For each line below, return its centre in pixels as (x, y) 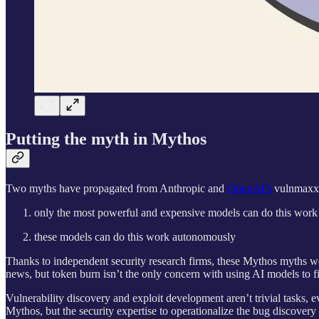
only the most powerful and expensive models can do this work (176, 213)
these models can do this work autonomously (135, 237)
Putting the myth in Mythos (106, 139)
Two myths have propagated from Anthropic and (116, 189)
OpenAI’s (249, 189)
